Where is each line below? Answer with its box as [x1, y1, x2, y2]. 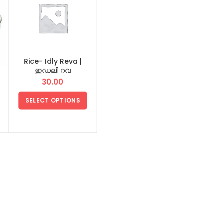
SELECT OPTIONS [25, 96, 80, 105]
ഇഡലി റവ [34, 65, 71, 76]
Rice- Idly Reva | [23, 56, 82, 67]
